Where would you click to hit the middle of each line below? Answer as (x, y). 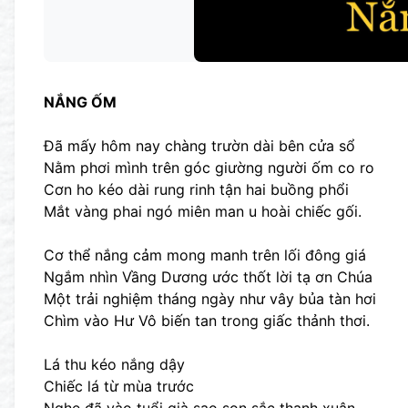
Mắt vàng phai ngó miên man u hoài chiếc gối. (203, 211)
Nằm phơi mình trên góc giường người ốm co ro (209, 168)
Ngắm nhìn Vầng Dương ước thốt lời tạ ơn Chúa (208, 277)
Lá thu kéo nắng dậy (114, 364)
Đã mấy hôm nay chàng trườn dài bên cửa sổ (199, 146)
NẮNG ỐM (80, 102)
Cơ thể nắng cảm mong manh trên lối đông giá (205, 255)
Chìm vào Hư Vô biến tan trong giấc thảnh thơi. (207, 321)
